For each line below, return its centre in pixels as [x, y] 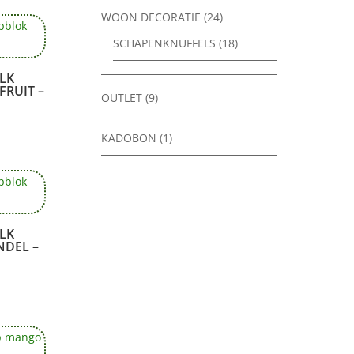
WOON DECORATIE [151, 17]
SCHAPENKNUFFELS [165, 43]
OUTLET [122, 98]
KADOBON [129, 138]
